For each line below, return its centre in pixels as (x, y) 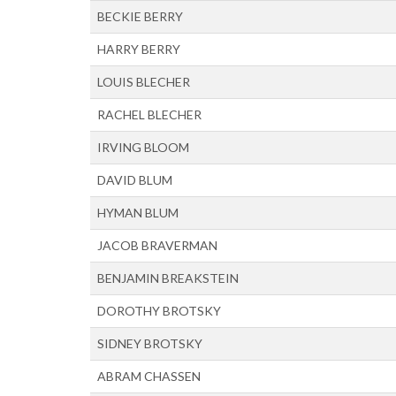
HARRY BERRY (139, 49)
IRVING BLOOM (143, 147)
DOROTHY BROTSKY (159, 310)
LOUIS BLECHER (144, 81)
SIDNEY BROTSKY (150, 343)
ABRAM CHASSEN (149, 376)
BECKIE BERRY (140, 16)
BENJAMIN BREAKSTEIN (168, 278)
